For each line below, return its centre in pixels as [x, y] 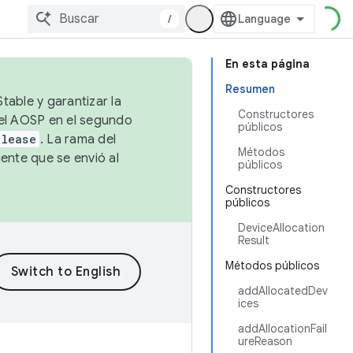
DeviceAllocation [281, 228]
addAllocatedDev [283, 291]
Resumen [250, 89]
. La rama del [78, 139]
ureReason [265, 341]
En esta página [268, 64]
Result [254, 240]
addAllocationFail [282, 329]
